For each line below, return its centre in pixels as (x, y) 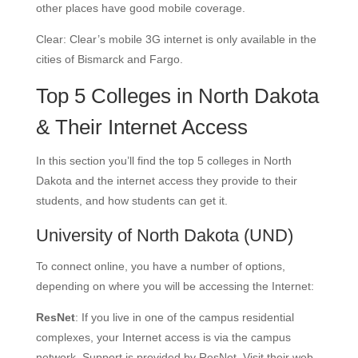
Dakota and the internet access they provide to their (166, 181)
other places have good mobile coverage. (140, 8)
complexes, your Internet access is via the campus (163, 337)
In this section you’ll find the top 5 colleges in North (163, 161)
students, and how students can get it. (131, 201)
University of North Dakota (137, 235)
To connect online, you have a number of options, (160, 266)
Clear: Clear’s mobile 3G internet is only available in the (176, 39)
